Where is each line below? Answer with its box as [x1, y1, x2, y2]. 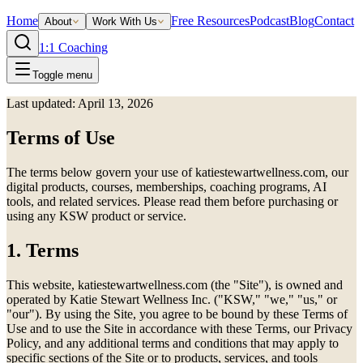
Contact [314, 14, 354, 28]
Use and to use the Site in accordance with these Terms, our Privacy [6, 321, 352, 335]
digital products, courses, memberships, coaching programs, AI [6, 179, 327, 194]
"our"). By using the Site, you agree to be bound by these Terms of [6, 306, 348, 321]
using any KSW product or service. [6, 208, 186, 223]
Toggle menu [32, 69, 92, 81]
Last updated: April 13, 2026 [6, 96, 153, 110]
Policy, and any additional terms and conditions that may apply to [6, 335, 339, 350]
